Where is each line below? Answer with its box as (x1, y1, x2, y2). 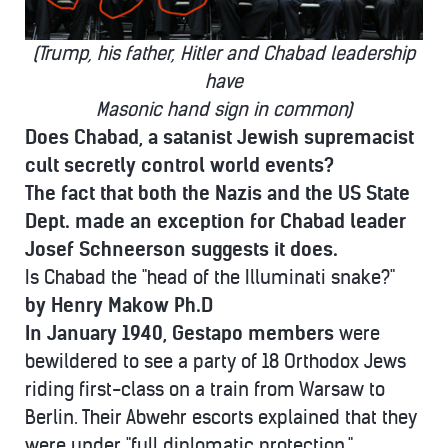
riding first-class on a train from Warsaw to (25, 378, 385, 402)
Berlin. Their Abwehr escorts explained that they (25, 406, 417, 430)
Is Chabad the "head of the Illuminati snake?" (25, 266, 395, 290)
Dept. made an (25, 210, 157, 234)
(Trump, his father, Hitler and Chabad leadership (33, 42, 415, 66)
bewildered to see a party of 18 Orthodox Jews (25, 350, 406, 374)
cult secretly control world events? (25, 154, 334, 178)
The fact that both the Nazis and (25, 182, 305, 206)
